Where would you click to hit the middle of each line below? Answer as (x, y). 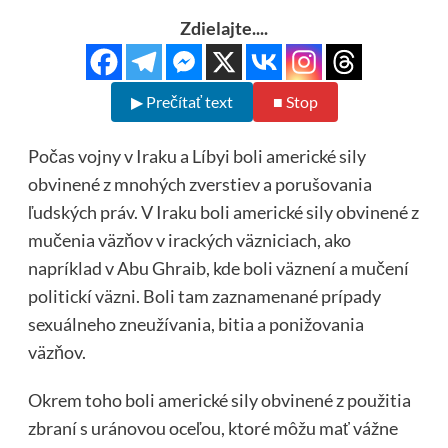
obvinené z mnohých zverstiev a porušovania (199, 184)
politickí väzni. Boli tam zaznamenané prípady (204, 296)
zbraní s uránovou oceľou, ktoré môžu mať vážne (212, 428)
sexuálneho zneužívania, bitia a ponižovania (195, 324)
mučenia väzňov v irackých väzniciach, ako (189, 240)
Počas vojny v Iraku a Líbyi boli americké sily (196, 156)
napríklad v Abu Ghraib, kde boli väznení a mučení (218, 268)
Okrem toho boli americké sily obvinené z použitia (219, 400)
